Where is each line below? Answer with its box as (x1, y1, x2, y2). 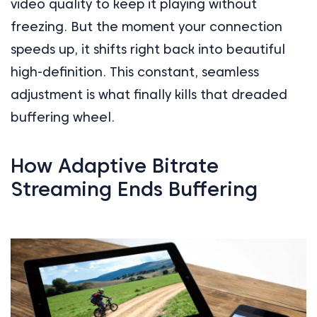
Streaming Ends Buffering (11, 176, 258, 201)
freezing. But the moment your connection (11, 18, 282, 34)
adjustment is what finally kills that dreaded (11, 86, 287, 102)
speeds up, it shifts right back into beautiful (11, 41, 285, 57)
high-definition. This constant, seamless (11, 64, 259, 79)
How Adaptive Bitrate (11, 153, 219, 178)
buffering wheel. (11, 109, 115, 125)
